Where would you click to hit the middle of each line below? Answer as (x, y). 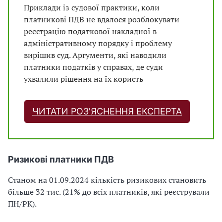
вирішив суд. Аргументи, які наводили (95, 55)
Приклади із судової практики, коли (92, 7)
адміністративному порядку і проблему (98, 43)
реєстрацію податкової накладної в (90, 31)
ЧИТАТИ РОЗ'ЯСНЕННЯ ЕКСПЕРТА (107, 111)
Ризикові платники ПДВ (61, 159)
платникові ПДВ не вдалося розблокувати (102, 19)
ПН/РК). (22, 203)
